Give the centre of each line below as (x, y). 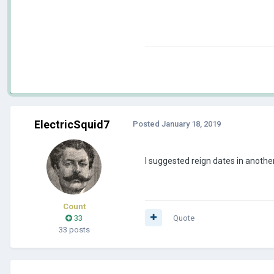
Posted (147, 124)
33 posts (74, 229)
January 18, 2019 (191, 124)
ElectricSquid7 (72, 124)
